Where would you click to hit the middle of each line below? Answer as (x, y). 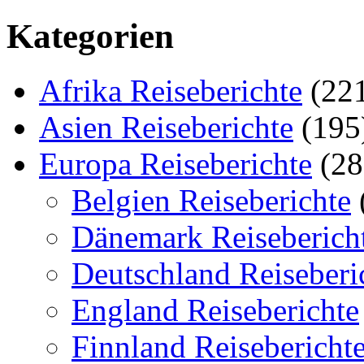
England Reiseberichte (215, 310)
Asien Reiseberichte (166, 127)
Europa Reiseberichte (175, 163)
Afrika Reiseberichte (171, 90)
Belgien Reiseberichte (211, 200)
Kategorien (90, 36)
